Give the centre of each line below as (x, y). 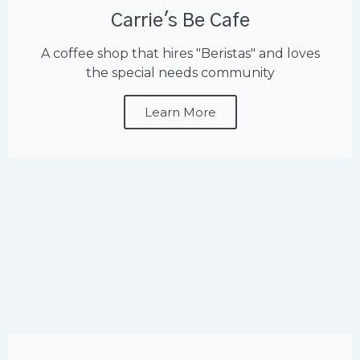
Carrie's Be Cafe (180, 22)
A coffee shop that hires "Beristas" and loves (180, 54)
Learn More (180, 112)
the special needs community (180, 73)
